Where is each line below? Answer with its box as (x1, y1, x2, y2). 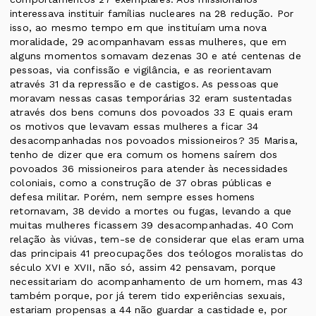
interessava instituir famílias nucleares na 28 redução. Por (10, 8, 294, 20)
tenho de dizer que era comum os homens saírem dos (10, 149, 278, 161)
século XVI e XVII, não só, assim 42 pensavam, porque (10, 262, 276, 274)
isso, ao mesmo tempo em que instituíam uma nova (10, 22, 267, 34)
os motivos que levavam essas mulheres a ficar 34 (10, 121, 259, 133)
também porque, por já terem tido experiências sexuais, (10, 290, 286, 302)
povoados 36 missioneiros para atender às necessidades (10, 163, 288, 175)
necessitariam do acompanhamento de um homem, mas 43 (10, 276, 303, 288)
